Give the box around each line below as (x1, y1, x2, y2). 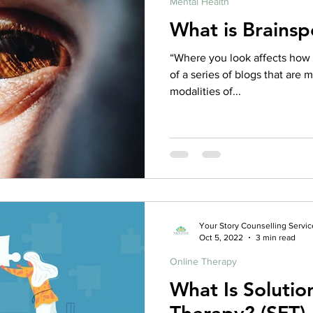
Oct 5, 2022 (199, 232, 243, 242)
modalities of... (170, 85, 241, 97)
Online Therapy (170, 256, 237, 267)
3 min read (256, 232, 296, 242)
